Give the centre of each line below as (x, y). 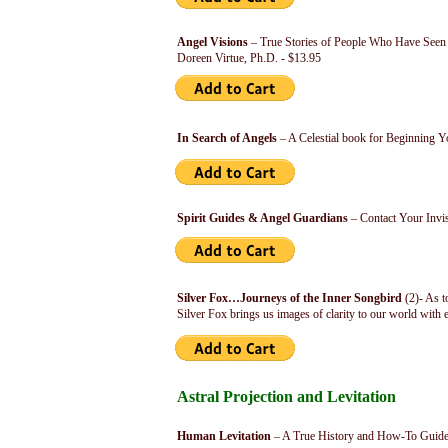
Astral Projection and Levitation (286, 396)
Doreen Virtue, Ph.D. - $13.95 (249, 58)
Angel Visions (212, 42)
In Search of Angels (227, 138)
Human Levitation (224, 436)
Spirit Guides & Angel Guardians (262, 218)
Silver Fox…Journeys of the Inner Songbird (289, 298)
